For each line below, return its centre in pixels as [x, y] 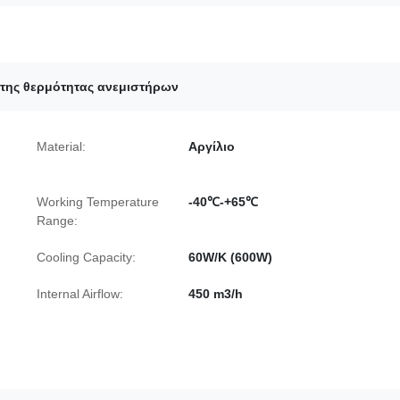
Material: [61, 147]
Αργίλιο [212, 147]
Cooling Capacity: [86, 258]
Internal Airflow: [80, 294]
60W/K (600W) [230, 258]
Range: [57, 221]
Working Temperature [98, 202]
